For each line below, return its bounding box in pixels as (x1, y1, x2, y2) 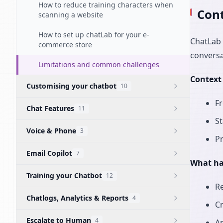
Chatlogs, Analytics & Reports (26, 193, 128, 203)
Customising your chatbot (26, 81, 116, 91)
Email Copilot (26, 148, 72, 158)
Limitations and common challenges (38, 60, 159, 69)
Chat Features (26, 104, 74, 113)
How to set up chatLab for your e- (38, 30, 149, 39)
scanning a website (38, 10, 103, 19)
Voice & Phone (26, 126, 76, 135)
